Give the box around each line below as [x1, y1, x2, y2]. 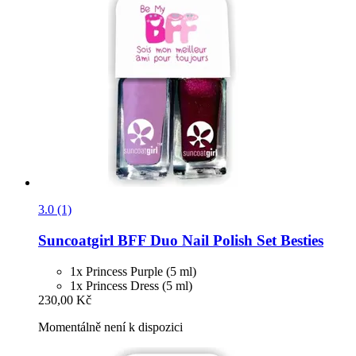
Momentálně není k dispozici [38, 319, 183, 334]
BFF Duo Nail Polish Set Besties [114, 231, 323, 249]
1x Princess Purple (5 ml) [70, 264, 196, 278]
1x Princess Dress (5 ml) [70, 278, 192, 292]
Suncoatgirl [38, 231, 114, 249]
